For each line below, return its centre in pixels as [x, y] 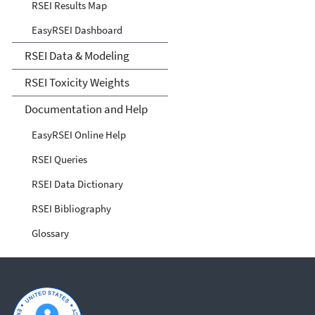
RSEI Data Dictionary [77, 184]
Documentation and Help [86, 109]
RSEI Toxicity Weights [77, 82]
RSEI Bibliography [71, 208]
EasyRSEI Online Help [79, 134]
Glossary [50, 233]
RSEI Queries [59, 159]
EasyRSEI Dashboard [77, 30]
